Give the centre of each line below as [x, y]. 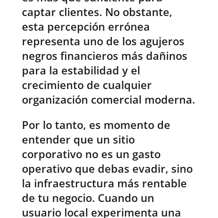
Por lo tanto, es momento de [96, 125]
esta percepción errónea [86, 27]
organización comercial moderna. [108, 100]
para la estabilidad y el [81, 70]
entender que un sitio [78, 139]
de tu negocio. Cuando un [88, 198]
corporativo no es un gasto [91, 154]
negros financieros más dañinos [104, 56]
